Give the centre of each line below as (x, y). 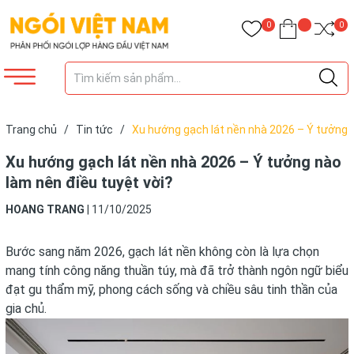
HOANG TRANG (45, 209)
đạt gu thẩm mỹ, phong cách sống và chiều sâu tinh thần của (171, 290)
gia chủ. (26, 309)
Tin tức (94, 130)
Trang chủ (31, 130)
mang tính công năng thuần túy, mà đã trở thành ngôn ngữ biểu (177, 271)
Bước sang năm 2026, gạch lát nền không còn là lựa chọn (162, 252)
